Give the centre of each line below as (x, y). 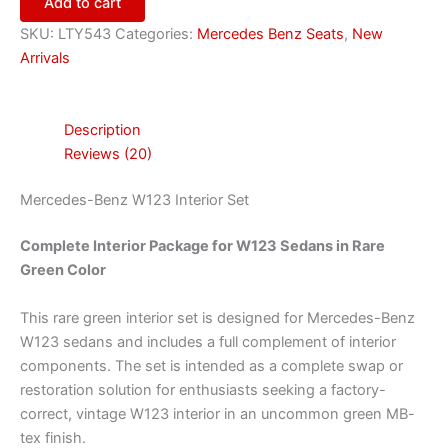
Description (102, 130)
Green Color (63, 270)
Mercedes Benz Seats (270, 34)
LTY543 (84, 34)
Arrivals (45, 58)
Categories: (156, 34)
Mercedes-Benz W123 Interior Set (134, 200)
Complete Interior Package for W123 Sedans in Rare (202, 246)
